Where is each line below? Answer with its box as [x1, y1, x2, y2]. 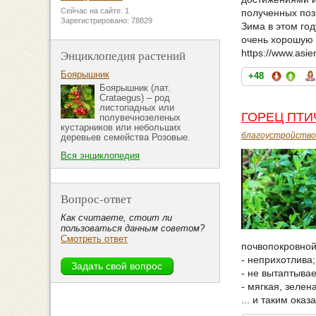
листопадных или [99, 102, 174, 114]
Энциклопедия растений [61, 47, 186, 64]
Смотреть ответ [61, 233, 128, 245]
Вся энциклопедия [61, 150, 140, 162]
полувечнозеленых [99, 112, 181, 123]
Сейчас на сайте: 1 [61, 6, 129, 16]
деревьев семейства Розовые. [61, 132, 190, 143]
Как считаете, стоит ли [61, 212, 172, 224]
